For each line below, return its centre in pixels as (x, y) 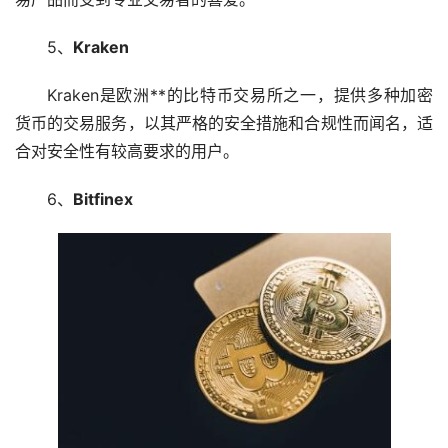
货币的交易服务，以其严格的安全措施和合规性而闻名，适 (224, 122)
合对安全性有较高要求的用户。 (127, 150)
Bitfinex (103, 198)
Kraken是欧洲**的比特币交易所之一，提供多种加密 (240, 94)
